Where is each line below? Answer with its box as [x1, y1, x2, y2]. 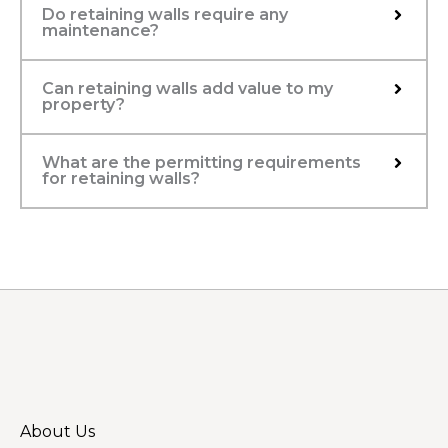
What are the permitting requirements [42, 152, 361, 172]
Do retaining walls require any [42, 4, 288, 24]
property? [42, 94, 125, 114]
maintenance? [42, 20, 159, 40]
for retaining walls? [42, 168, 200, 188]
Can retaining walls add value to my [42, 78, 333, 98]
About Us [20, 421, 95, 441]
